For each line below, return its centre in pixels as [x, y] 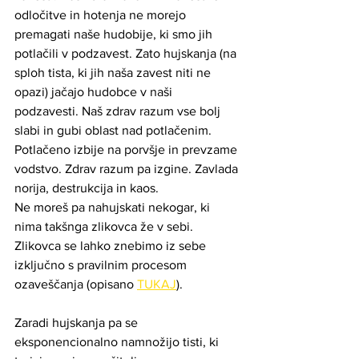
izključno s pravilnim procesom [102, 264]
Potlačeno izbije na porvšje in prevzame [127, 149]
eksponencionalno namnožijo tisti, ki [118, 341]
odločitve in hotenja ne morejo [102, 14]
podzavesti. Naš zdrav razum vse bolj [119, 111]
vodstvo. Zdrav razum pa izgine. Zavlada [128, 168]
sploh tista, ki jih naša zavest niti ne [114, 72]
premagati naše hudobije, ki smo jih [115, 34]
